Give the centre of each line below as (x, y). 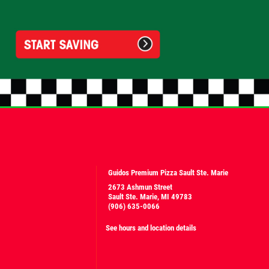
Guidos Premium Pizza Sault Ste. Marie (168, 173)
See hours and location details (151, 228)
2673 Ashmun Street (140, 187)
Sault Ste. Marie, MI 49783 (150, 197)
